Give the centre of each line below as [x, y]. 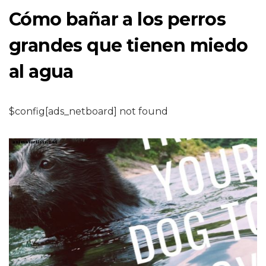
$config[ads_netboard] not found [88, 111]
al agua [41, 72]
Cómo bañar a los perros [118, 19]
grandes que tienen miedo [129, 45]
